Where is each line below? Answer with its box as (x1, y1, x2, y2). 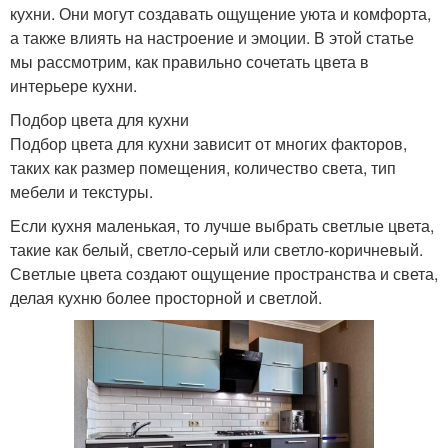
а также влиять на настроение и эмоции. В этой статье (10, 25, 414, 49)
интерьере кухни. (10, 73, 137, 97)
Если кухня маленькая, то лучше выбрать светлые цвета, (10, 213, 434, 237)
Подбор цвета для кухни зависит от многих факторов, (10, 131, 407, 155)
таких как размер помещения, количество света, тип (10, 155, 396, 179)
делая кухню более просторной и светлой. (10, 285, 322, 309)
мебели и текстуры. (10, 179, 153, 203)
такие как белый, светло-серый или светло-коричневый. (10, 237, 423, 261)
